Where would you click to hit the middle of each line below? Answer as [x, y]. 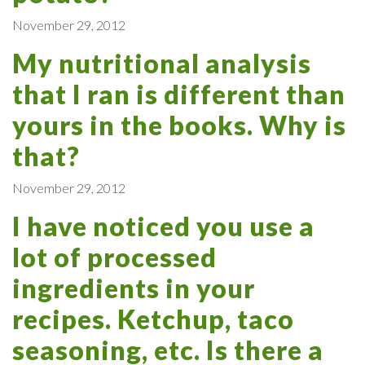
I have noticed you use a [163, 226]
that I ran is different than [179, 94]
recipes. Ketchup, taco [153, 319]
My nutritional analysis [162, 63]
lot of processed [114, 257]
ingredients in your [134, 288]
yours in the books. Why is [179, 125]
